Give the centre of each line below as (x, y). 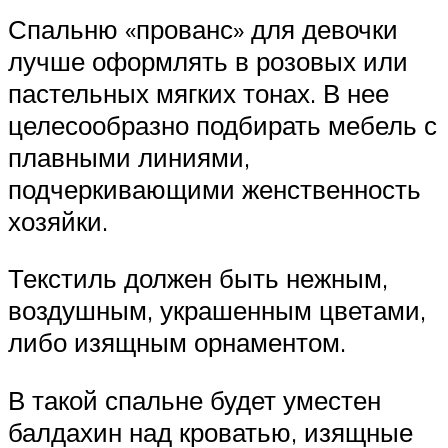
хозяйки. (58, 220)
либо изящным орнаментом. (177, 342)
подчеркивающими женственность (214, 188)
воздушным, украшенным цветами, (217, 310)
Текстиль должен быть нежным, (198, 278)
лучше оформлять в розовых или (208, 60)
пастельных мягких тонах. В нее (198, 92)
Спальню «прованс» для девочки (203, 28)
